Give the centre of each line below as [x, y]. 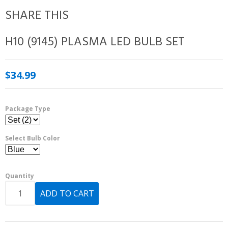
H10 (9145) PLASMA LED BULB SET [95, 42]
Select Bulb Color [33, 138]
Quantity [20, 176]
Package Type [28, 109]
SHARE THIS [37, 16]
